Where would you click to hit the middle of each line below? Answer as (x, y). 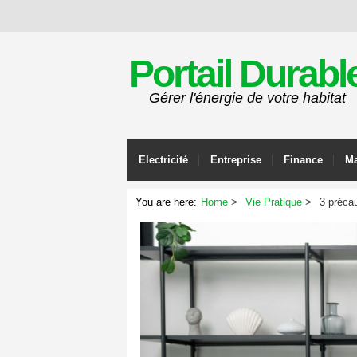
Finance (303, 160)
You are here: (166, 202)
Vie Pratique (274, 202)
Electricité (163, 160)
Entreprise (236, 160)
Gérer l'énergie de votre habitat (247, 98)
